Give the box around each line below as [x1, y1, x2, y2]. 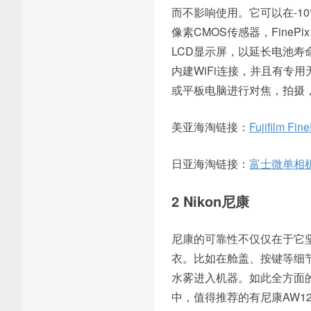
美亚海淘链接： [171, 119, 249, 135]
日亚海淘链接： [171, 155, 249, 171]
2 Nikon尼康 [171, 191, 249, 211]
